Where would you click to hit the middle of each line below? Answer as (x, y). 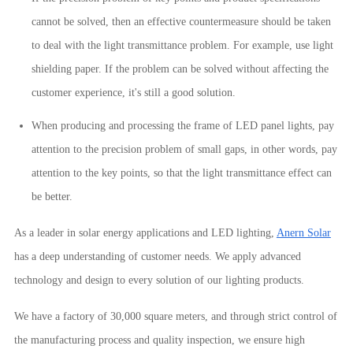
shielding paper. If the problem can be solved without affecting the (180, 69)
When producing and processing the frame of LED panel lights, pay (182, 126)
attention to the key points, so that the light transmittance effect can (181, 173)
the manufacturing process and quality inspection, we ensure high (159, 340)
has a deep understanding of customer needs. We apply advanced (157, 256)
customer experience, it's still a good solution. (133, 93)
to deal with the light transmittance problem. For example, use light (182, 45)
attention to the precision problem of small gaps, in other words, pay (184, 149)
